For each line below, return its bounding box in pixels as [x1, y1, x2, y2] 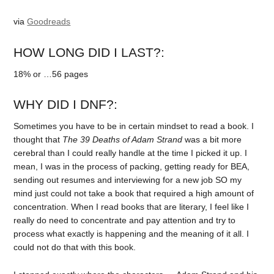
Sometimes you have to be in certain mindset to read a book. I [13, 121, 254, 131]
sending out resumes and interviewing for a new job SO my [13, 175, 242, 185]
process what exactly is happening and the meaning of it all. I [13, 229, 250, 239]
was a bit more [182, 135, 242, 145]
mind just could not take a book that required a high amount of [13, 188, 254, 199]
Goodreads [27, 16, 71, 26]
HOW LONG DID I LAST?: [13, 45, 165, 59]
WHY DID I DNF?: [13, 97, 118, 112]
